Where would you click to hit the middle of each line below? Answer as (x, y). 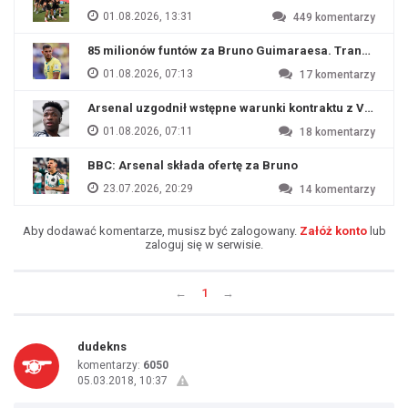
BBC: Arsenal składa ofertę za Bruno (193, 165)
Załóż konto (333, 231)
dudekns (102, 347)
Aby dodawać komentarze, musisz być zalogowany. (161, 231)
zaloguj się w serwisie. (204, 245)
